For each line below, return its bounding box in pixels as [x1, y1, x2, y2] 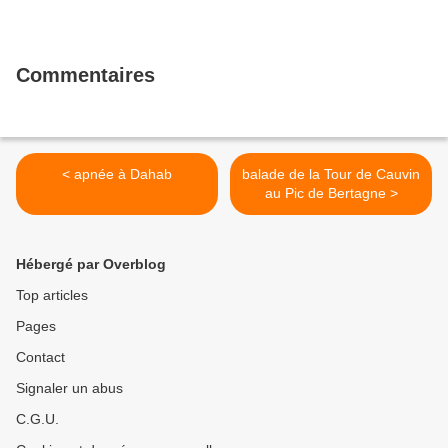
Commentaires [16, 64, 155, 87]
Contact [16, 349, 65, 366]
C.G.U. [16, 411, 59, 428]
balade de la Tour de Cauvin [242, 166, 420, 183]
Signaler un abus [16, 380, 123, 397]
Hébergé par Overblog [16, 256, 166, 273]
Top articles [16, 287, 88, 304]
